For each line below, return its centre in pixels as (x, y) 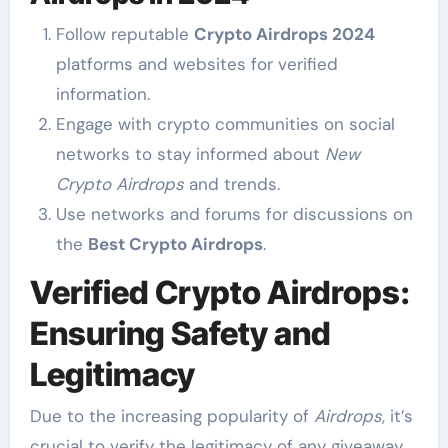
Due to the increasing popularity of (171, 416)
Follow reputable (124, 33)
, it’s (397, 416)
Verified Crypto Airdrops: (219, 292)
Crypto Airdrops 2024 (284, 33)
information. (102, 93)
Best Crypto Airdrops (175, 243)
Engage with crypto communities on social (225, 123)
